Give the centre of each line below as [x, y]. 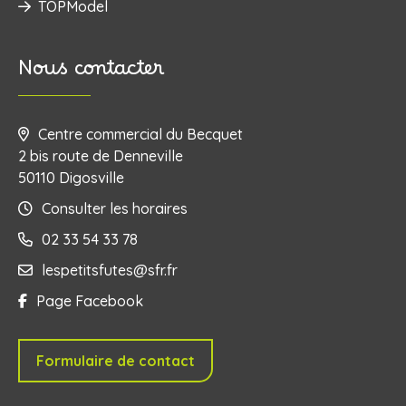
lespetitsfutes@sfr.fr [110, 270]
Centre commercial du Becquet [140, 134]
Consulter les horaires [115, 208]
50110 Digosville [71, 177]
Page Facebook [90, 300]
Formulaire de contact [116, 360]
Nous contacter [91, 74]
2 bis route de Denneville [101, 155]
